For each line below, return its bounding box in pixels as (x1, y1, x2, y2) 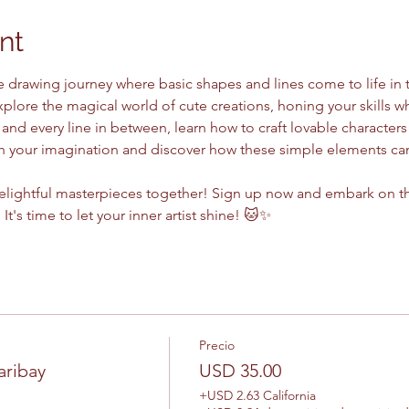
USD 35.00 (198, 360, 281, 382)
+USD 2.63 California (198, 387, 316, 404)
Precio (198, 337, 235, 353)
